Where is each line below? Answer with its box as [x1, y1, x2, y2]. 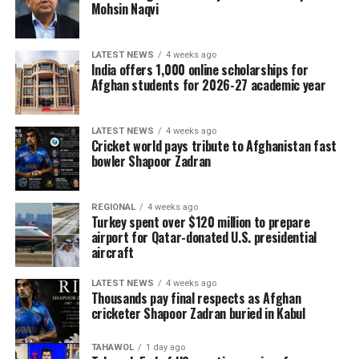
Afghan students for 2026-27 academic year [91, 75, 326, 95]
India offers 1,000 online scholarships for [91, 59, 309, 79]
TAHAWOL [91, 341, 134, 353]
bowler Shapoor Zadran [91, 151, 211, 171]
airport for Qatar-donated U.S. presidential [91, 227, 317, 247]
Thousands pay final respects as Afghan [91, 288, 301, 308]
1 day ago [145, 341, 185, 353]
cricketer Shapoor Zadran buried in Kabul [91, 303, 305, 323]
